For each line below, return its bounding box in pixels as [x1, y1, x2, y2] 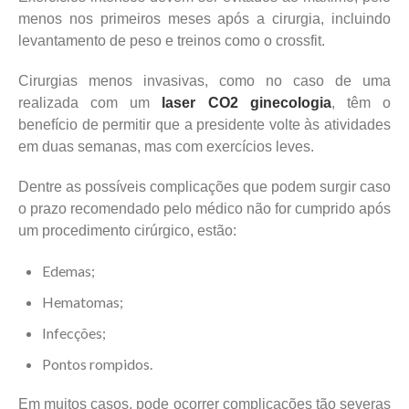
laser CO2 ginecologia [162, 94, 331, 110]
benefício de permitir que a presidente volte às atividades [18, 116, 391, 132]
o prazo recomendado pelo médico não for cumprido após [18, 200, 391, 216]
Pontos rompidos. [42, 354, 152, 372]
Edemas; [42, 261, 95, 279]
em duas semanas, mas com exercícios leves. [18, 138, 314, 154]
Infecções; [42, 323, 106, 341]
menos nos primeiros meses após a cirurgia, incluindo [18, 10, 391, 26]
